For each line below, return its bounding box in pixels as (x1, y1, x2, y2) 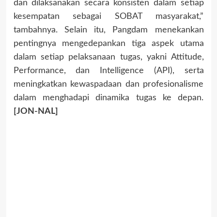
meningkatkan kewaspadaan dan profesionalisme (13, 79, 204, 89)
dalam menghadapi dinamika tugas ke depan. (13, 93, 204, 102)
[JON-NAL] (13, 107, 58, 116)
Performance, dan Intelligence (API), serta (13, 66, 204, 75)
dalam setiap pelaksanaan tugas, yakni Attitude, (13, 52, 204, 62)
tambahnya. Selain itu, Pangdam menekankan (13, 25, 204, 34)
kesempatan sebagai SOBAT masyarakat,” (13, 12, 204, 21)
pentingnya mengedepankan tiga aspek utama (13, 39, 204, 48)
